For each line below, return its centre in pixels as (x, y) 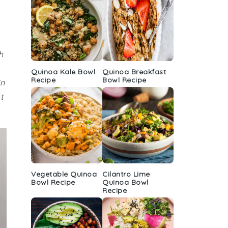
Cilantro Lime (126, 174)
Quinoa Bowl (125, 182)
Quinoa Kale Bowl (63, 72)
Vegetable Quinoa (64, 174)
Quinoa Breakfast (134, 72)
